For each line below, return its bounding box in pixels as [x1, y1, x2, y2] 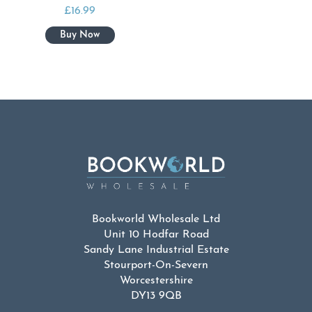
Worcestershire [119, 274, 193, 286]
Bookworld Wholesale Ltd [92, 213, 220, 225]
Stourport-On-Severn [104, 259, 208, 271]
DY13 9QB [130, 290, 182, 302]
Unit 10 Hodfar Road [103, 228, 209, 240]
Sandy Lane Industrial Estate [83, 244, 229, 256]
